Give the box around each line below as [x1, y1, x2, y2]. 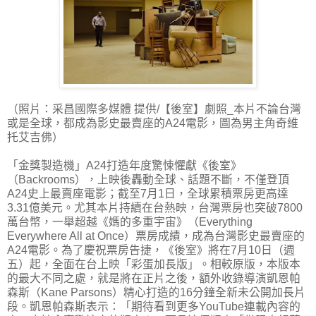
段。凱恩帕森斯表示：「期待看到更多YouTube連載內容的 [7, 300, 300, 313]
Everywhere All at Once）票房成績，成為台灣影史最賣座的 [7, 230, 305, 243]
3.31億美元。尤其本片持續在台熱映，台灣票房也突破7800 [7, 202, 303, 214]
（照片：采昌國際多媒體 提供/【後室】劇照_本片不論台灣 [7, 103, 301, 116]
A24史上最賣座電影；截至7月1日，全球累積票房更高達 [7, 188, 288, 200]
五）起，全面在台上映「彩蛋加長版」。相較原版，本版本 [7, 258, 300, 271]
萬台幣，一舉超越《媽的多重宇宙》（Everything [7, 216, 253, 229]
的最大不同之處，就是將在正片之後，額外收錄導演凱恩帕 [7, 272, 300, 285]
